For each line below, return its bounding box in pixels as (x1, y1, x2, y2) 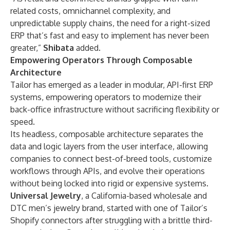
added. (74, 43, 101, 53)
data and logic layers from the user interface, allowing (10, 141, 208, 151)
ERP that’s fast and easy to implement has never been (10, 30, 209, 41)
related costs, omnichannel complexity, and (10, 6, 170, 16)
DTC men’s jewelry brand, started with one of (10, 203, 180, 213)
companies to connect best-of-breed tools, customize (10, 154, 212, 164)
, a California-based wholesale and (81, 190, 207, 201)
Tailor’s (180, 203, 207, 213)
